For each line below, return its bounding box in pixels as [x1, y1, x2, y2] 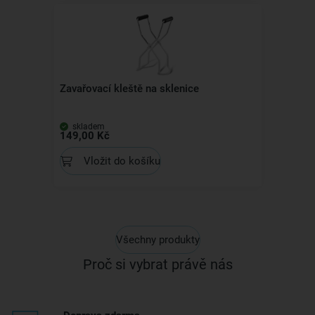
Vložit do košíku [83, 154, 160, 167]
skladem [70, 122, 105, 131]
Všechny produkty [115, 233, 200, 246]
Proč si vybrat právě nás [82, 256, 233, 273]
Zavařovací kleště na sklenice [59, 82, 199, 95]
